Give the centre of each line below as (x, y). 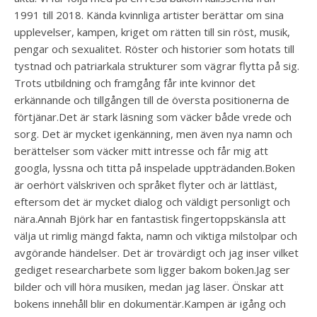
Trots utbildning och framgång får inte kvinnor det (135, 83)
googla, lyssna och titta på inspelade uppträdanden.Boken (155, 168)
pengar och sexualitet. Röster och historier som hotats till (154, 49)
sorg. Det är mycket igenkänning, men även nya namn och (153, 134)
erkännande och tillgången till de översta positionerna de (152, 100)
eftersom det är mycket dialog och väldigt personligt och (152, 202)
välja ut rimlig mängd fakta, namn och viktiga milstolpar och (156, 236)
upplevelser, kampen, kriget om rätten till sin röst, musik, (152, 32)
